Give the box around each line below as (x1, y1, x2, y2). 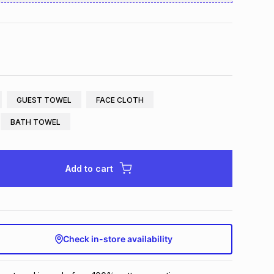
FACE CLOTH (95, 95, 144, 105)
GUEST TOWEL (16, 95, 72, 105)
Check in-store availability (63, 234, 173, 244)
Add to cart (65, 163, 113, 174)
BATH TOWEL (10, 117, 61, 127)
